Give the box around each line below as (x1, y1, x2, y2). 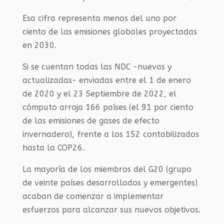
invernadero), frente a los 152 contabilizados (22, 129, 199, 139)
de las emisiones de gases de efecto (22, 116, 159, 126)
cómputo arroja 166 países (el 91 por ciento (22, 102, 193, 112)
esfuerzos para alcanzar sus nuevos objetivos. (22, 205, 200, 215)
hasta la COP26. (22, 143, 84, 153)
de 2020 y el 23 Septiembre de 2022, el (22, 89, 176, 99)
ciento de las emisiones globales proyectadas (22, 27, 197, 37)
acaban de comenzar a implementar (22, 191, 163, 201)
